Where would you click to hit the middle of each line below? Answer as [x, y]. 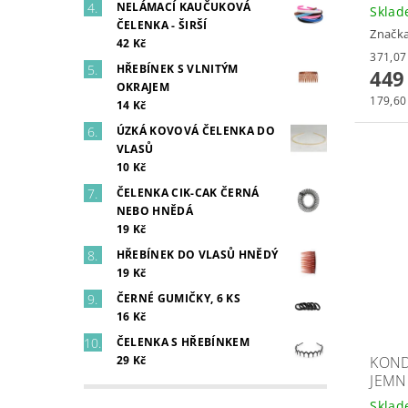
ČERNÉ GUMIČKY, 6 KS [178, 299]
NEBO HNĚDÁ [154, 211]
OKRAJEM [143, 87]
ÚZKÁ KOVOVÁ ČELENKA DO [195, 131]
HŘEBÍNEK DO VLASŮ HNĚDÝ [197, 255]
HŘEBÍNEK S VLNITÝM [177, 69]
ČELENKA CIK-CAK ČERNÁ [188, 193]
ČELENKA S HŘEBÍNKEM [183, 342]
